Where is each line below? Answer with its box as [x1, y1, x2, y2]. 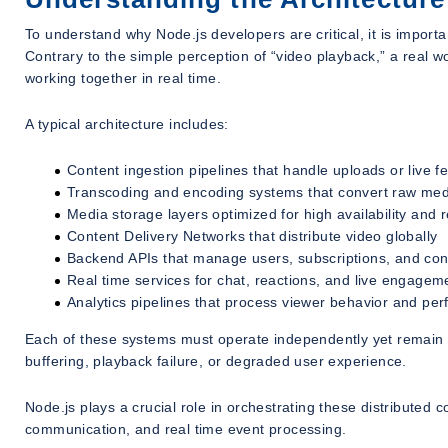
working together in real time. [25, 69, 221, 86]
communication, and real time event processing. [25, 420, 347, 437]
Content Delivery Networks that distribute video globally [67, 227, 438, 244]
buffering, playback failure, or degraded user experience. [25, 352, 407, 369]
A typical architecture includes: [25, 115, 229, 132]
